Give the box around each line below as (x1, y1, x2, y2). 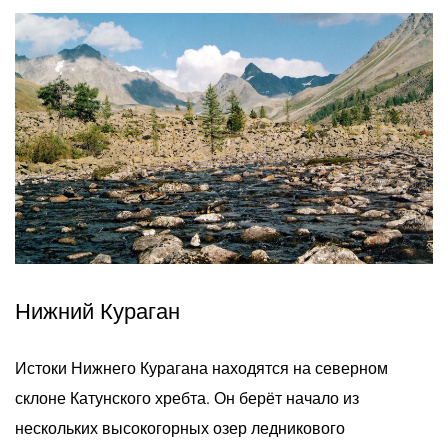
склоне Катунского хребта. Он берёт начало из (15, 386, 359, 408)
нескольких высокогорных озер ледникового (15, 416, 345, 438)
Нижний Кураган (15, 298, 180, 324)
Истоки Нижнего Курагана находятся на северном (15, 356, 388, 378)
